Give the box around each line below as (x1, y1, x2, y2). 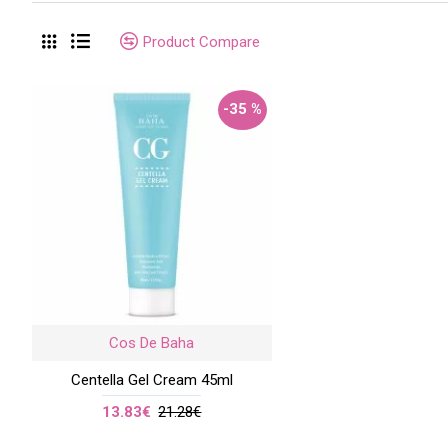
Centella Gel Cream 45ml (70, 370, 233, 389)
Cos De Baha (109, 333, 195, 352)
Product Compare (143, 32, 260, 51)
